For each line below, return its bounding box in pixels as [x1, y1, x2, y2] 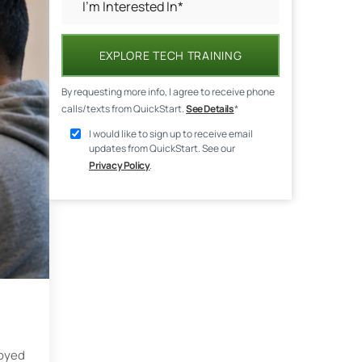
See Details [186, 101, 234, 116]
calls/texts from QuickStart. [61, 101, 186, 116]
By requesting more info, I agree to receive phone [61, 84, 275, 99]
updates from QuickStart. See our [89, 141, 235, 155]
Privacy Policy [89, 158, 150, 172]
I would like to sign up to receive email [89, 126, 253, 141]
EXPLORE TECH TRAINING [99, 47, 242, 63]
